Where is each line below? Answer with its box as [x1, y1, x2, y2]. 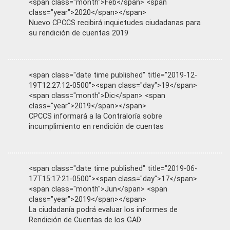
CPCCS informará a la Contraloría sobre [29, 112, 162, 121]
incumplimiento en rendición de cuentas [29, 122, 164, 131]
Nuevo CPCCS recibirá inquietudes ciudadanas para [29, 18, 201, 27]
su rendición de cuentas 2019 [29, 29, 128, 37]
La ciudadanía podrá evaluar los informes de [29, 205, 178, 214]
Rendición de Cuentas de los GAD [29, 216, 141, 224]
